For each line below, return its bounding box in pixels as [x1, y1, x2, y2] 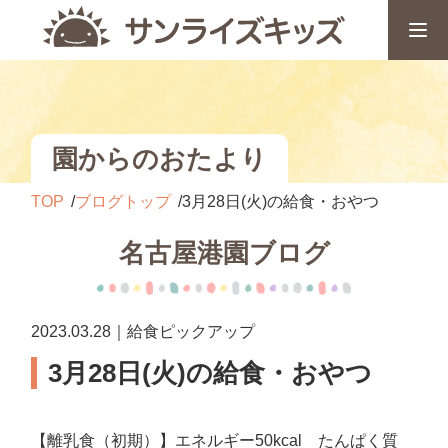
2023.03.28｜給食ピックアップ [31, 323, 256, 340]
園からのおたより [52, 143, 268, 174]
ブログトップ [75, 193, 172, 210]
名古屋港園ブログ [118, 238, 330, 268]
